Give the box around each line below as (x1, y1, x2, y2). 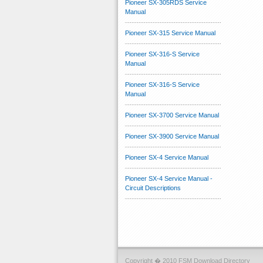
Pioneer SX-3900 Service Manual (125, 133, 219, 140)
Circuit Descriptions (125, 184, 181, 191)
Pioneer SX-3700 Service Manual (125, 112, 219, 119)
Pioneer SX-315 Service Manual (125, 29, 215, 36)
